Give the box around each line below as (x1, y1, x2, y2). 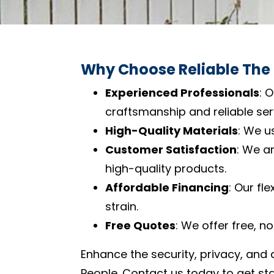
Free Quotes (105, 217, 176, 233)
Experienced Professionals (105, 84, 259, 100)
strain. (105, 198, 138, 214)
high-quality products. (105, 160, 226, 176)
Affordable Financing (105, 179, 229, 195)
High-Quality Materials (105, 122, 238, 138)
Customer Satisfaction (105, 141, 237, 157)
